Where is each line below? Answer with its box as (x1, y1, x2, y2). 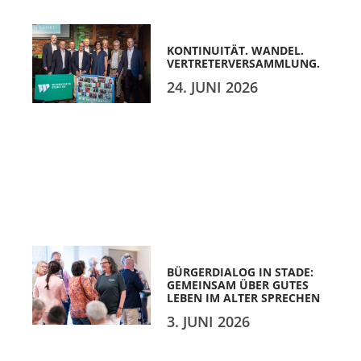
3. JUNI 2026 (167, 312, 251, 332)
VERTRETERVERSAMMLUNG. (167, 55, 321, 71)
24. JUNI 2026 (167, 77, 259, 97)
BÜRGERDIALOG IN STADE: (167, 264, 314, 280)
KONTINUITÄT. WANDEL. (167, 42, 305, 58)
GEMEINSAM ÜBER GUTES (167, 277, 309, 293)
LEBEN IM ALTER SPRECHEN (167, 290, 321, 306)
